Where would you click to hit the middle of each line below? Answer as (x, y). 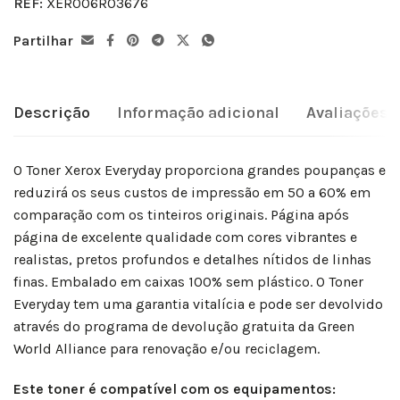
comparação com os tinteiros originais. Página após (181, 215)
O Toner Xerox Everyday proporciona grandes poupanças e (200, 170)
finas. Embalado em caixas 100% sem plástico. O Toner (188, 282)
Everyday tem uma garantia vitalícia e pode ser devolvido (198, 304)
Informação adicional (198, 112)
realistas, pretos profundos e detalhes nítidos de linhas (192, 259)
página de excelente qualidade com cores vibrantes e (185, 237)
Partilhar (43, 41)
